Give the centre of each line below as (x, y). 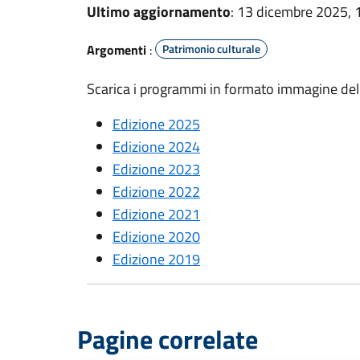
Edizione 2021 (156, 214)
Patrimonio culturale (211, 49)
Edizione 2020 (156, 237)
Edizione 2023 (156, 169)
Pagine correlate (168, 339)
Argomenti (117, 50)
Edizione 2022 (156, 192)
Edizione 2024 (156, 147)
